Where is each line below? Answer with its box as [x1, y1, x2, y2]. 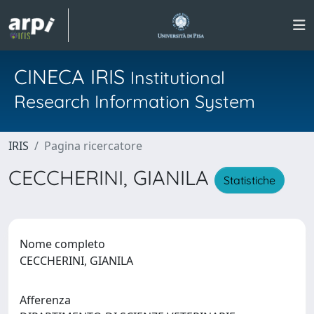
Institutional [130, 67, 225, 88]
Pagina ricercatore [44, 138, 142, 153]
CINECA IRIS [14, 64, 130, 89]
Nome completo [20, 235, 105, 252]
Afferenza [20, 292, 71, 308]
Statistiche [224, 172, 275, 187]
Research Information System [14, 90, 255, 112]
